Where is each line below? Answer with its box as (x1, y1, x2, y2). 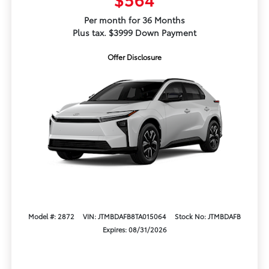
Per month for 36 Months (84, 14, 185, 26)
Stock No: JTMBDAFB (175, 211, 241, 221)
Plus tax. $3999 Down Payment (73, 26, 196, 39)
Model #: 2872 (28, 211, 74, 221)
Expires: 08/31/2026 (102, 224, 167, 234)
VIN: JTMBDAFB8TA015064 (83, 211, 166, 221)
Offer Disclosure (107, 52, 162, 62)
